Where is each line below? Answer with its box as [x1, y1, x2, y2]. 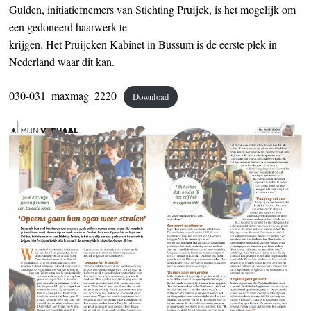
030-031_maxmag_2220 [9, 88, 117, 103]
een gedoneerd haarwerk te [9, 19, 128, 35]
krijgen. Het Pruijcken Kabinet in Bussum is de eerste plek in [9, 37, 278, 52]
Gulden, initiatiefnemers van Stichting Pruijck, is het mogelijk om [9, 2, 296, 17]
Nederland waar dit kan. [9, 54, 115, 69]
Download [132, 90, 169, 103]
